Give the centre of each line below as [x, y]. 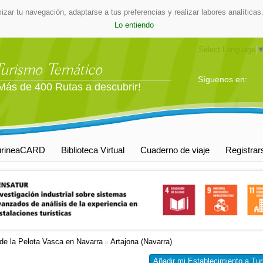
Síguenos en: [223, 79]
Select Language [227, 50]
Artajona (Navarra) [141, 242]
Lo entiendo [134, 25]
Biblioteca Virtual [93, 150]
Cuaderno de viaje [175, 150]
